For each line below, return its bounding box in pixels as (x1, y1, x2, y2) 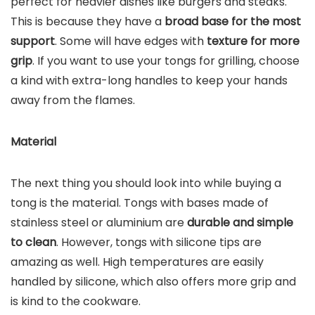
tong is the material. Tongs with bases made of (11, 195, 269, 211)
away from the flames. (11, 92, 135, 108)
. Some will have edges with (55, 33, 204, 49)
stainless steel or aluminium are (11, 214, 187, 231)
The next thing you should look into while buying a (11, 175, 281, 191)
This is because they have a (11, 13, 165, 30)
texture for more (204, 33, 300, 49)
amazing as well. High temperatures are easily (11, 254, 264, 270)
